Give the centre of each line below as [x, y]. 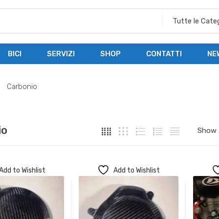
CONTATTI [164, 54]
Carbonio [22, 87]
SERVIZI [61, 54]
